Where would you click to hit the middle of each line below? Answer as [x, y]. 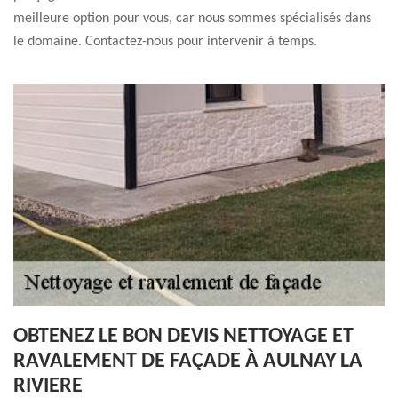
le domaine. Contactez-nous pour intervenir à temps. [165, 42]
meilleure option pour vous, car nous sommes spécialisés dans [192, 19]
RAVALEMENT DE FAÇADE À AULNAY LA [188, 362]
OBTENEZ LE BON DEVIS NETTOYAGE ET [183, 337]
